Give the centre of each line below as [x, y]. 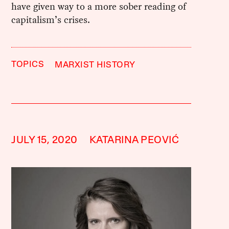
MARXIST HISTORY [95, 65]
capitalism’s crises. [51, 19]
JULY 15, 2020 [44, 140]
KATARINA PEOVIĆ [134, 140]
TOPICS [28, 64]
